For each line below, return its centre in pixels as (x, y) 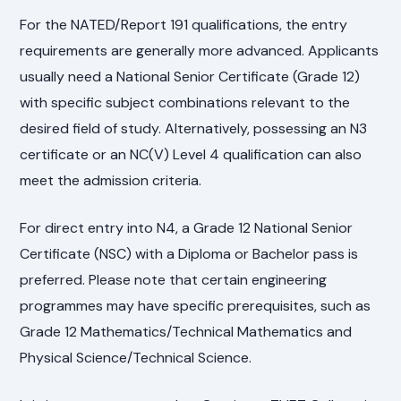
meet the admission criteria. (111, 180)
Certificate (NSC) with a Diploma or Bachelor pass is (189, 253)
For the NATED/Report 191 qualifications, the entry (184, 24)
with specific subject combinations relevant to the (185, 102)
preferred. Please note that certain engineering (174, 279)
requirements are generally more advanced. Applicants (200, 50)
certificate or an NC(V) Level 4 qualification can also (191, 154)
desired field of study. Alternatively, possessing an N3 (194, 128)
